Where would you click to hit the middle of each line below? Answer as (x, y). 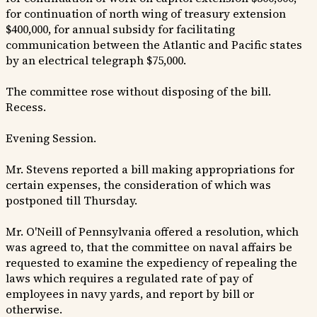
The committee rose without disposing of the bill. (138, 92)
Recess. (26, 107)
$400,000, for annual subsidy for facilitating (120, 29)
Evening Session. (51, 138)
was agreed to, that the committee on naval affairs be (149, 247)
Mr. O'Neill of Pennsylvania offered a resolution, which (152, 232)
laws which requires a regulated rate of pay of (129, 278)
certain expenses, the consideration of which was (138, 185)
